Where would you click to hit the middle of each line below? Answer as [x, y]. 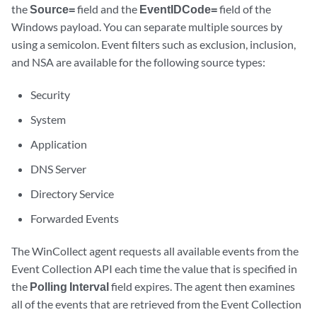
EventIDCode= [178, 9]
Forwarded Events [75, 218]
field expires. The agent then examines [202, 286]
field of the [244, 9]
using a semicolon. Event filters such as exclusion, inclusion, [154, 44]
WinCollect [59, 251]
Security [51, 94]
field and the [107, 9]
